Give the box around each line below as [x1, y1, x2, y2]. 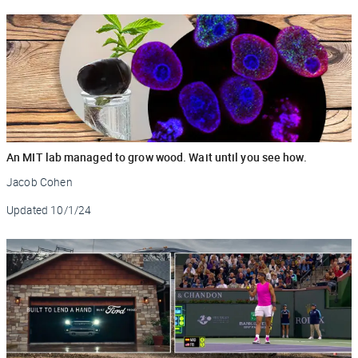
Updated [6, 202, 49, 217]
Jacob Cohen [6, 174, 73, 189]
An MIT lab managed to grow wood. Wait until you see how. [6, 149, 307, 165]
